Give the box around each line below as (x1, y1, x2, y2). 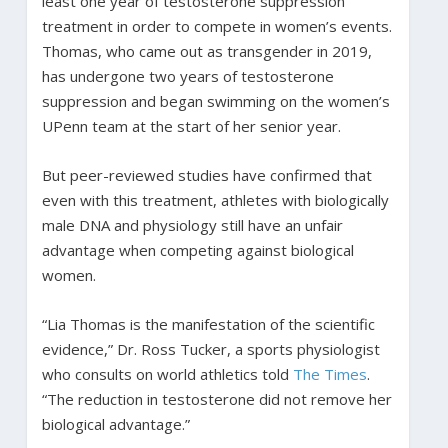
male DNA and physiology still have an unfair (41, 214, 343, 235)
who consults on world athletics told (41, 363, 293, 384)
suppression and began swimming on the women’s (41, 90, 390, 111)
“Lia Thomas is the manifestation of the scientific (41, 313, 375, 334)
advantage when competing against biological (41, 239, 354, 260)
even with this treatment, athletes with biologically (41, 189, 389, 210)
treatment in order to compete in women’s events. (41, 15, 392, 36)
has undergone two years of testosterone (41, 65, 334, 86)
